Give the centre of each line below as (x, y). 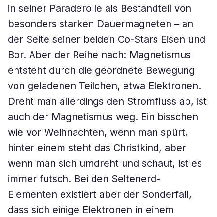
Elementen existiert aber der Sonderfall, (100, 194)
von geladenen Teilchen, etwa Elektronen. (104, 86)
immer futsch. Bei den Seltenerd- (84, 179)
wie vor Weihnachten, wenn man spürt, (98, 132)
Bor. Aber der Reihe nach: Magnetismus (99, 55)
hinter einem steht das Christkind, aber (97, 148)
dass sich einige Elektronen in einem (91, 210)
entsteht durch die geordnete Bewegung (101, 70)
